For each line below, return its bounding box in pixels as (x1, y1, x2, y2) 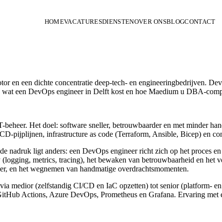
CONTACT (184, 18, 216, 25)
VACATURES (63, 18, 102, 25)
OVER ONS (134, 18, 167, 25)
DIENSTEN (102, 18, 134, 25)
